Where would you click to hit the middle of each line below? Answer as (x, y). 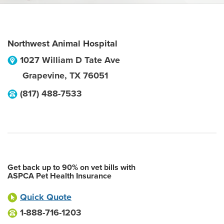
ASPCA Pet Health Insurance (59, 176)
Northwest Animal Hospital (62, 43)
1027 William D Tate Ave (70, 60)
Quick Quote (46, 197)
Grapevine (43, 75)
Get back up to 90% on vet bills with (71, 167)
